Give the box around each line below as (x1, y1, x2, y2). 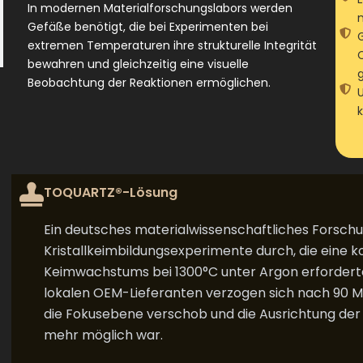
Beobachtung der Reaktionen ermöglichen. (28, 75, 271, 91)
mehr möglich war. (44, 325, 163, 344)
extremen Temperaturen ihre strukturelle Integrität (28, 37, 317, 53)
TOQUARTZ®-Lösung (44, 182, 177, 202)
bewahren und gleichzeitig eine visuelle (28, 56, 249, 72)
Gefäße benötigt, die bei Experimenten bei (28, 19, 268, 35)
